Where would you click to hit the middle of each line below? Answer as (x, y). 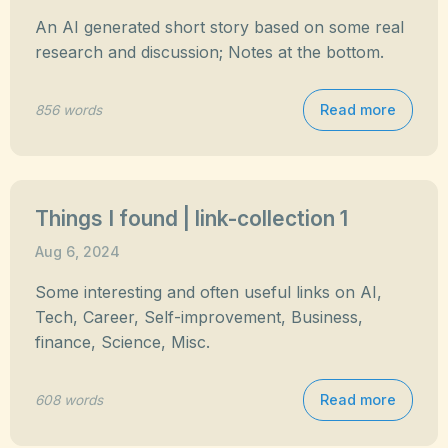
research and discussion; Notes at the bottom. (209, 52)
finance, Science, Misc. (122, 342)
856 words (68, 109)
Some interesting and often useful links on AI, (208, 292)
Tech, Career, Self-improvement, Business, (199, 317)
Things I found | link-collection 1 (191, 218)
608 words (69, 399)
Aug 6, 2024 (77, 251)
